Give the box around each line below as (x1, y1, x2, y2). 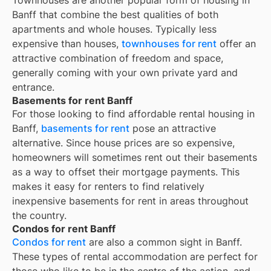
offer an (217, 38, 256, 50)
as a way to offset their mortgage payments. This (12, 166, 240, 178)
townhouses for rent (122, 38, 217, 50)
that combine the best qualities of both (36, 8, 218, 21)
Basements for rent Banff (12, 94, 132, 107)
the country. (12, 209, 67, 222)
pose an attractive (129, 122, 216, 135)
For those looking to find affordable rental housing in (12, 108, 255, 120)
